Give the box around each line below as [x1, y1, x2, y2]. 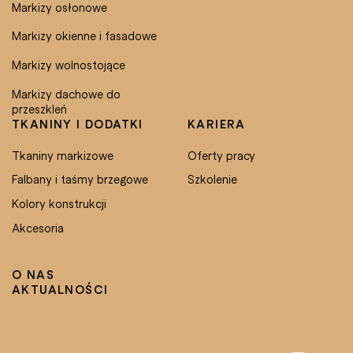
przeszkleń [12, 100, 67, 117]
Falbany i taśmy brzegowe [12, 171, 148, 188]
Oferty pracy [188, 147, 255, 163]
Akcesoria [12, 219, 64, 236]
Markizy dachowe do [12, 85, 121, 102]
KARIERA [188, 115, 246, 132]
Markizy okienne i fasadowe [12, 28, 157, 44]
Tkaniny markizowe [12, 147, 113, 163]
